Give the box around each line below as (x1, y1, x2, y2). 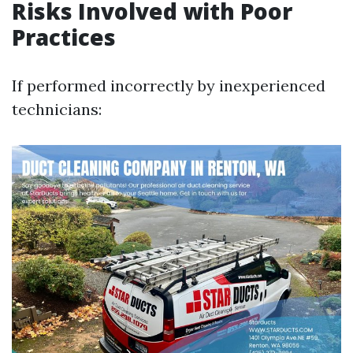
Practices (12, 22, 116, 52)
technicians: (12, 99, 102, 119)
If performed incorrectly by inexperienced (12, 76, 325, 95)
